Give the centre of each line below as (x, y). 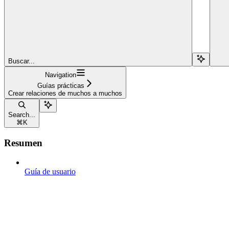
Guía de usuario (50, 172)
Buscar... (21, 61)
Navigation (61, 75)
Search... (22, 114)
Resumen (23, 143)
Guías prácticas (61, 85)
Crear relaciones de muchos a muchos (65, 93)
